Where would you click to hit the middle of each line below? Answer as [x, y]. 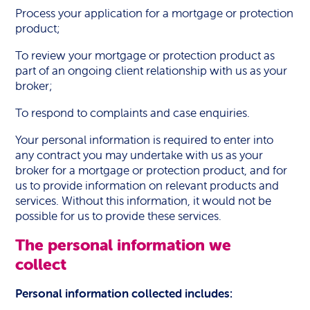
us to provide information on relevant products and [147, 185]
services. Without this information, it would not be [144, 201]
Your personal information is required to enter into [145, 140]
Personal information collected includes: [124, 293]
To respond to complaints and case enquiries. [133, 113]
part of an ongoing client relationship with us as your [152, 71]
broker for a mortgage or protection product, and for [152, 170]
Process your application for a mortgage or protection [155, 13]
